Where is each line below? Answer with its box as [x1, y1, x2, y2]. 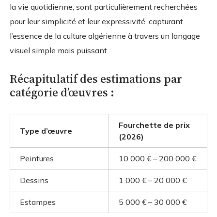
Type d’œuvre [20, 126, 72, 136]
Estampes [20, 197, 56, 207]
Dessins [20, 175, 48, 186]
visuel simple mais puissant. [10, 46, 108, 56]
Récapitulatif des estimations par [10, 71, 182, 87]
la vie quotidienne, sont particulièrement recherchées [10, 2, 198, 12]
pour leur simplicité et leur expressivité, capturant [10, 16, 183, 27]
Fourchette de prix [119, 120, 190, 130]
